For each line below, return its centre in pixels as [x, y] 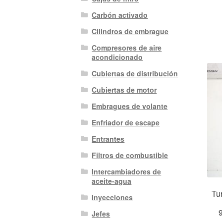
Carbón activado [120, 15]
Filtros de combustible [130, 155]
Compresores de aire [127, 48]
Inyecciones [112, 197]
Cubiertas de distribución [135, 74]
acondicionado [117, 57]
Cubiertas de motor [124, 90]
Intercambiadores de [127, 172]
